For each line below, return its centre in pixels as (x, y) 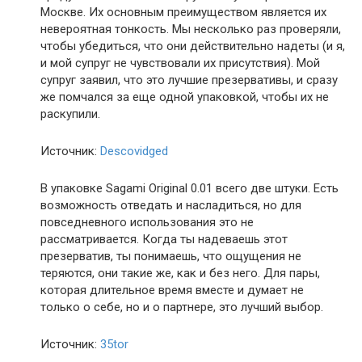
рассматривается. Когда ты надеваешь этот (164, 239)
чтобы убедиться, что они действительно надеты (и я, (193, 46)
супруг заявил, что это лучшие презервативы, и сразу (189, 80)
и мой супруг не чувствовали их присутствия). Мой (180, 63)
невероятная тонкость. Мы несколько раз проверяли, (191, 29)
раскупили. (70, 114)
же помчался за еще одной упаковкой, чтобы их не (185, 97)
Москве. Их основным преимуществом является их (183, 12)
